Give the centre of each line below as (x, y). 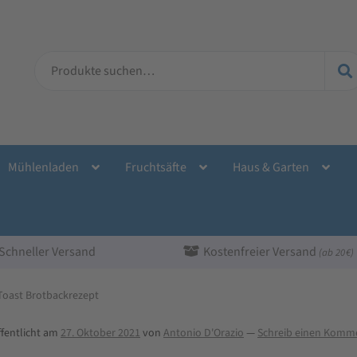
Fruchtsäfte (155, 167)
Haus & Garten (271, 167)
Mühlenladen (43, 167)
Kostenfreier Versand (261, 251)
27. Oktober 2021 (100, 333)
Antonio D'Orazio (204, 333)
